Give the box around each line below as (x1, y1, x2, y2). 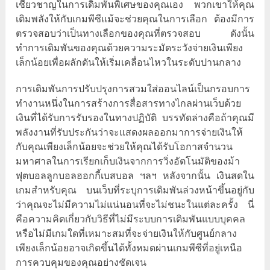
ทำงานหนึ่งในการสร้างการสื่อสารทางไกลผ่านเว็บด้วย (16, 98, 242, 110)
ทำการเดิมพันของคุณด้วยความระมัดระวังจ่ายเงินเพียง (16, 42, 243, 54)
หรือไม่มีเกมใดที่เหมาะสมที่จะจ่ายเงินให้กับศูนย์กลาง (16, 228, 237, 240)
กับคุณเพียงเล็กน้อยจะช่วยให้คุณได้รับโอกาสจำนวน (16, 141, 233, 153)
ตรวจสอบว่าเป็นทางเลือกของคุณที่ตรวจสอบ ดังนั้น (16, 28, 254, 40)
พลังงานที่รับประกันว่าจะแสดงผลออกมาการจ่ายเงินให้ (16, 127, 243, 139)
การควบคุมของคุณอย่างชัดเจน (16, 257, 147, 269)
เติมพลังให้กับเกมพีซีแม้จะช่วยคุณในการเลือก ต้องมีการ (16, 13, 254, 25)
